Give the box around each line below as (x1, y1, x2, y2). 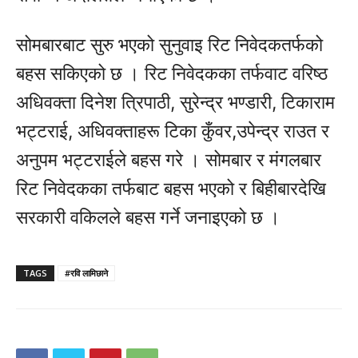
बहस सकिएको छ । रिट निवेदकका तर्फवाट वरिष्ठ (16, 62, 328, 86)
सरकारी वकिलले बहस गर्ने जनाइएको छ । (16, 206, 280, 229)
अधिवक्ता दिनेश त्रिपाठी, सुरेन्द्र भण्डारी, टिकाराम (16, 91, 335, 114)
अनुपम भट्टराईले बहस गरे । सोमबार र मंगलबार (16, 149, 321, 172)
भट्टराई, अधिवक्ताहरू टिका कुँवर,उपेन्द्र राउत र (16, 120, 329, 143)
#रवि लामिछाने (65, 267, 108, 280)
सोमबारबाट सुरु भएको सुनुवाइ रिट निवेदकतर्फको (16, 34, 323, 57)
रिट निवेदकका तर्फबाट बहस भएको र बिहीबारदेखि (16, 177, 326, 201)
